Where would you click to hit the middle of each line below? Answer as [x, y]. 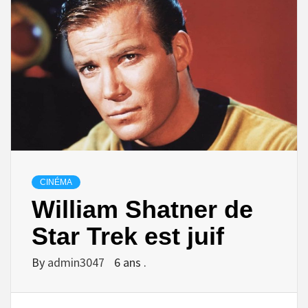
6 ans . [130, 262]
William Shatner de [142, 209]
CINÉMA [56, 182]
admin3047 [77, 262]
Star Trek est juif [128, 236]
